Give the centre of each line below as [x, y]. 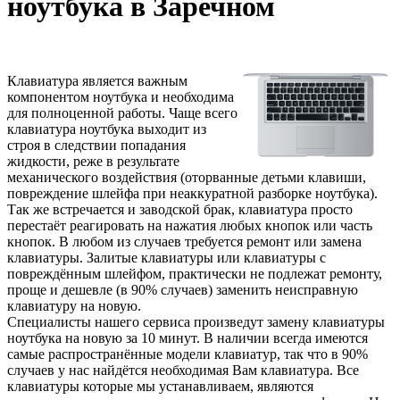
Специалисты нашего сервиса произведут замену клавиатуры [196, 321]
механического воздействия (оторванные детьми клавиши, [187, 177]
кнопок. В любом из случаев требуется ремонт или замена [184, 241]
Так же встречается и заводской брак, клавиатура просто [180, 209]
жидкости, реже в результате [93, 161]
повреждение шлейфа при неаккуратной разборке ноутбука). [192, 193]
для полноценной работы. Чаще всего [122, 112]
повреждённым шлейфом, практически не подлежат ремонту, [195, 273]
